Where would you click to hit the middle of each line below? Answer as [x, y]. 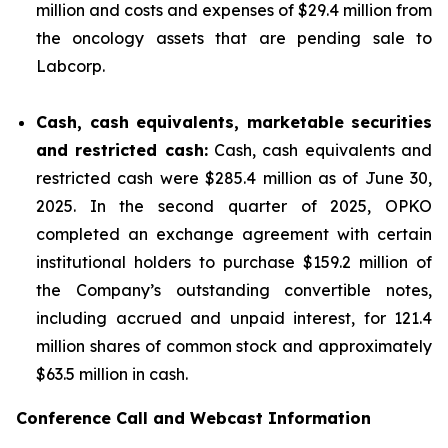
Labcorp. [70, 66]
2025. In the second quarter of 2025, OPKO [234, 206]
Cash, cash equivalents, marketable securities [234, 122]
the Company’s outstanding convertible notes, [234, 290]
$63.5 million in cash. [112, 374]
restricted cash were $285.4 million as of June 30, [234, 178]
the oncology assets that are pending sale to [234, 38]
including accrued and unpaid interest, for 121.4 [234, 318]
